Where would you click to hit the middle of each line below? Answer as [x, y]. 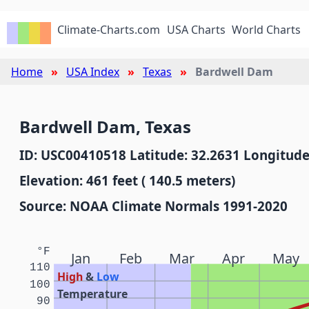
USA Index [93, 72]
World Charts [267, 30]
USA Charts [196, 30]
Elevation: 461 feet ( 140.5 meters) [127, 180]
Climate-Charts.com [109, 30]
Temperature [93, 293]
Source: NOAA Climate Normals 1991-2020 [153, 206]
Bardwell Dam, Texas [105, 127]
